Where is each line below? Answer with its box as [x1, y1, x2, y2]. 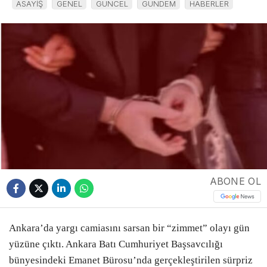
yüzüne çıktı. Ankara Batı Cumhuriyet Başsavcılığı [9, 238, 223, 250]
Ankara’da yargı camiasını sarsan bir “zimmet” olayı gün [9, 222, 250, 234]
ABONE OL [209, 175, 261, 188]
